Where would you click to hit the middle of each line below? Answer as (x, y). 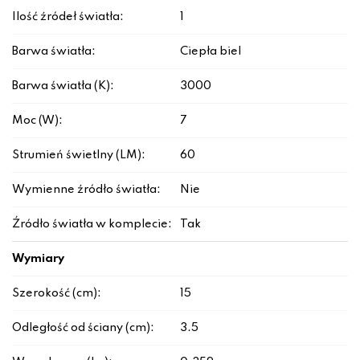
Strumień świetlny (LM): (79, 155)
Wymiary (38, 259)
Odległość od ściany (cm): (83, 328)
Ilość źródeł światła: (68, 17)
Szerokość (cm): (57, 294)
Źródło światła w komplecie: (92, 225)
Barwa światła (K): (63, 86)
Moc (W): (37, 121)
